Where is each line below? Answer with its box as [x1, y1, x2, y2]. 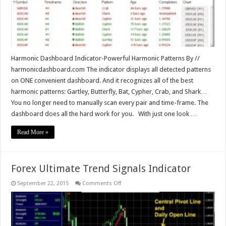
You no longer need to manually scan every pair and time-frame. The [11, 99, 209, 107]
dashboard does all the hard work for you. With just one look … [11, 110, 198, 118]
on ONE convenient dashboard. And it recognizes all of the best [11, 77, 194, 85]
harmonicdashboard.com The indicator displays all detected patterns [11, 66, 211, 74]
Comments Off [82, 180, 122, 187]
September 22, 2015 [17, 180, 69, 187]
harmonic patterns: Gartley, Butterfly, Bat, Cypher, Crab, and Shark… [11, 88, 211, 96]
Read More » [17, 129, 49, 136]
